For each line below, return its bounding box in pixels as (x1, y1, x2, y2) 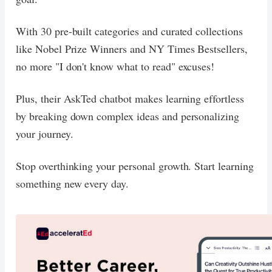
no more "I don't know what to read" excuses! (16, 58, 215, 73)
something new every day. (16, 175, 129, 191)
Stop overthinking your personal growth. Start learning (16, 158, 254, 173)
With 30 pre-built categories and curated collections (16, 23, 243, 38)
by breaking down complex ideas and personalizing (16, 108, 240, 123)
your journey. (16, 126, 73, 141)
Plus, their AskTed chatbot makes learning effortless (16, 90, 244, 106)
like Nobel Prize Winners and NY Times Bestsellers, (16, 41, 248, 56)
